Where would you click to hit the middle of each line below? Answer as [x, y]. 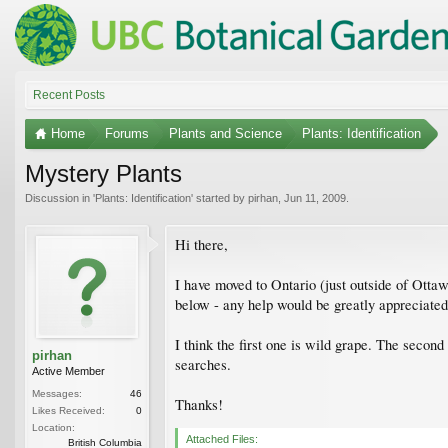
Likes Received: [68, 410]
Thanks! [199, 404]
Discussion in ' [60, 197]
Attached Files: [222, 438]
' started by [219, 197]
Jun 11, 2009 [315, 197]
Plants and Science [225, 133]
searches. [203, 364]
